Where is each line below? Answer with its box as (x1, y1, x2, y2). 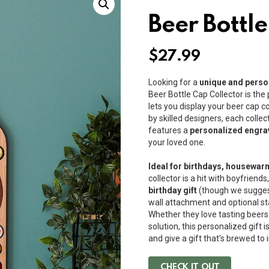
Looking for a (148, 77, 200, 87)
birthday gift (148, 186, 198, 195)
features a (148, 125, 190, 135)
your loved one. (148, 138, 206, 147)
